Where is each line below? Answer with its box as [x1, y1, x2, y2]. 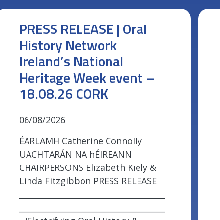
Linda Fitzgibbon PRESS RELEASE [19, 175, 157, 187]
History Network [19, 34, 117, 56]
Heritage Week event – [19, 67, 155, 88]
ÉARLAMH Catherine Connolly [19, 135, 142, 147]
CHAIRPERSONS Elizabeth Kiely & [19, 162, 156, 174]
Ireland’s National [19, 51, 123, 72]
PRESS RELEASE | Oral [19, 18, 147, 40]
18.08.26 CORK [19, 83, 108, 105]
